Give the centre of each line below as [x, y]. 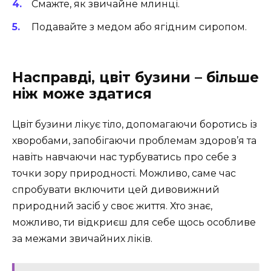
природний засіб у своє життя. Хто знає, [112, 206]
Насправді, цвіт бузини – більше [135, 78]
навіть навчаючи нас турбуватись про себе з [124, 157]
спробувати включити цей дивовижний [116, 190]
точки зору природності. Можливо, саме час [124, 174]
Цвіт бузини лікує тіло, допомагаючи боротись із [135, 125]
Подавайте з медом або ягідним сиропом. [139, 27]
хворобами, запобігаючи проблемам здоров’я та [134, 141]
